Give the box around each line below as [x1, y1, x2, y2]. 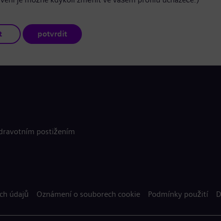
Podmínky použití [148, 189, 208, 199]
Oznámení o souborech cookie [37, 189, 140, 199]
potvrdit [37, 29, 67, 38]
